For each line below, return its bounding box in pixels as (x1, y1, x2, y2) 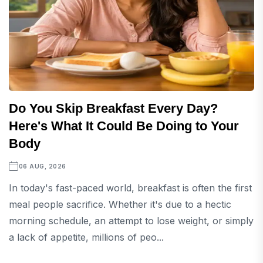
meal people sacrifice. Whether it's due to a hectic (9, 198, 231, 211)
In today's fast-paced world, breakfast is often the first (9, 182, 252, 194)
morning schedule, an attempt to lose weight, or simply (9, 215, 254, 227)
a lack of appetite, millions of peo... (9, 231, 164, 244)
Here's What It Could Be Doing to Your (9, 119, 239, 134)
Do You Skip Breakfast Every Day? (9, 101, 218, 116)
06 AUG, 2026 (18, 163, 66, 170)
